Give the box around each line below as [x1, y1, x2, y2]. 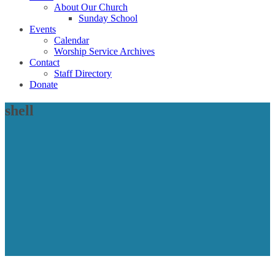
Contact [29, 56, 60, 68]
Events [29, 23, 56, 34]
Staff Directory [54, 68, 112, 79]
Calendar [54, 34, 89, 45]
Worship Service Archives [54, 45, 155, 56]
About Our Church [54, 1, 128, 12]
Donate [29, 79, 58, 90]
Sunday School [79, 12, 137, 23]
